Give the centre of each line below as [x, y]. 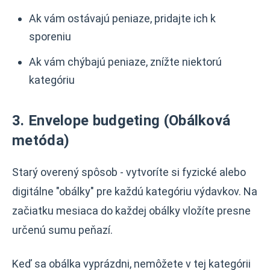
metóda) [41, 140]
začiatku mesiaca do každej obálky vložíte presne [131, 211]
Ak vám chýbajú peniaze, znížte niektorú [125, 62]
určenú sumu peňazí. [62, 230]
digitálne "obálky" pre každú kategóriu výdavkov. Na [135, 191]
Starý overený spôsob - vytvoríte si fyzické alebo [129, 172]
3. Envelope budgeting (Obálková [121, 121]
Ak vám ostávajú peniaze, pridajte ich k [122, 18]
